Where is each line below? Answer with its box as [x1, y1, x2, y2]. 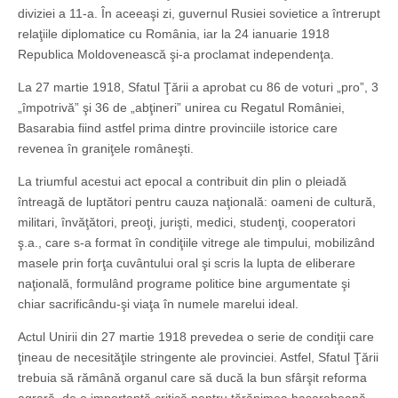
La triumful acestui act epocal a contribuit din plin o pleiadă [18, 174, 346, 189]
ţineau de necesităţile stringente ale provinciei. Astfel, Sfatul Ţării [18, 350, 378, 365]
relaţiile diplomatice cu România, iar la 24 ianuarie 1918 [18, 27, 330, 42]
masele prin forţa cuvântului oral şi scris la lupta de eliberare [18, 256, 355, 271]
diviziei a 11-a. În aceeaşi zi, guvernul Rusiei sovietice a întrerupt [18, 6, 380, 21]
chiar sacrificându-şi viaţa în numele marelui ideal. [18, 297, 298, 312]
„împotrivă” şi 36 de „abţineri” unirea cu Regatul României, [18, 100, 345, 115]
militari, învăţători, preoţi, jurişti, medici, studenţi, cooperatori [18, 215, 355, 230]
